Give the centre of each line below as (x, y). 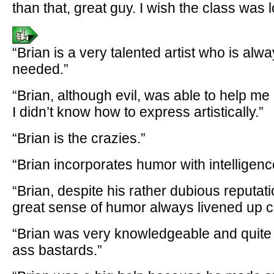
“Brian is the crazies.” (79, 138)
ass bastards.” (57, 250)
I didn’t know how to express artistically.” (138, 112)
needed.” (40, 69)
